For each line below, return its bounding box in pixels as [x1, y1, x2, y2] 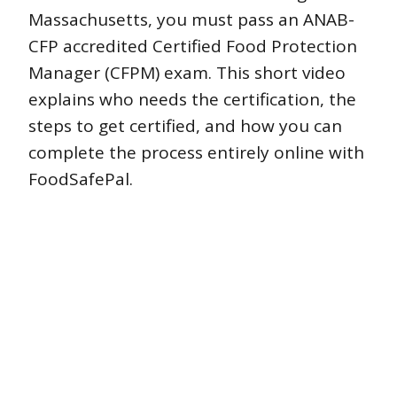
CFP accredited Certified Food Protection [28, 35, 357, 58]
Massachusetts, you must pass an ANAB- [28, 8, 354, 32]
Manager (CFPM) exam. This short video [28, 61, 346, 85]
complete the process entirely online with [28, 141, 364, 165]
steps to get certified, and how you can [28, 114, 342, 138]
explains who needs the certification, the [28, 88, 356, 112]
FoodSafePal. [28, 167, 133, 191]
